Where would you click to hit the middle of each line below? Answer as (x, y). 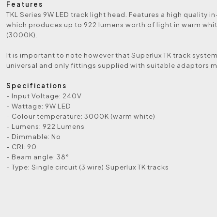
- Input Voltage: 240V (44, 96)
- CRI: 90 (22, 147)
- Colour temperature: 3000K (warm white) (81, 116)
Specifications (37, 86)
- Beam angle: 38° (38, 157)
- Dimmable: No (34, 137)
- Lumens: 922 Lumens (46, 126)
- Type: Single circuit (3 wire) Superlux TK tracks (88, 167)
